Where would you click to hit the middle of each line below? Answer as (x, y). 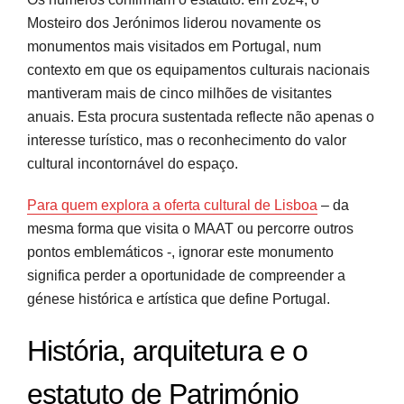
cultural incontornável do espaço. (133, 163)
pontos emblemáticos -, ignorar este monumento (180, 252)
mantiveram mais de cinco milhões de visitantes (179, 93)
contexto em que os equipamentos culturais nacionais (198, 69)
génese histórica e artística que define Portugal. (179, 298)
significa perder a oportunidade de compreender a (186, 275)
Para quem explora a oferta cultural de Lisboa (172, 205)
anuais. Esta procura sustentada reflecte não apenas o (201, 116)
